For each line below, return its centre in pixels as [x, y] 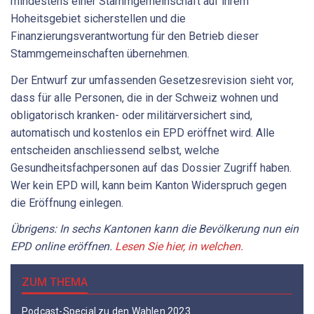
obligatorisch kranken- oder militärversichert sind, [131, 115]
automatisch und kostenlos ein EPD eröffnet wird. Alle [143, 132]
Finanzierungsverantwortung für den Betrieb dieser [135, 36]
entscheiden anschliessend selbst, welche [115, 150]
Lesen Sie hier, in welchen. [179, 247]
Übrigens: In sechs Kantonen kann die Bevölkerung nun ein [155, 229]
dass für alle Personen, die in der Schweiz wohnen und [144, 97]
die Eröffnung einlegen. [67, 203]
